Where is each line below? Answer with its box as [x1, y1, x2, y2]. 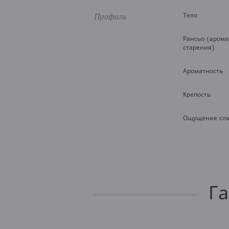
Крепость [183, 90, 211, 98]
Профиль [94, 11, 126, 22]
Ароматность [183, 67, 223, 75]
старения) [183, 43, 215, 51]
